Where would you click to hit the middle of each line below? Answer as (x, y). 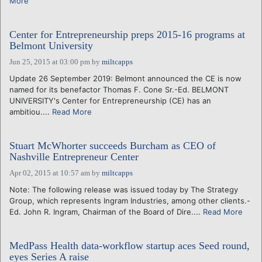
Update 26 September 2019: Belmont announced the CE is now (125, 78)
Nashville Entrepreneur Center (74, 156)
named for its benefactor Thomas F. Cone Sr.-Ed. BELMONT (119, 89)
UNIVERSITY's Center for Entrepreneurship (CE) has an (110, 100)
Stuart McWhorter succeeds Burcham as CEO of (113, 145)
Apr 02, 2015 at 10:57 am (50, 173)
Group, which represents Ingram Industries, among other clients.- (130, 200)
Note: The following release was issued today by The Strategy (124, 189)
